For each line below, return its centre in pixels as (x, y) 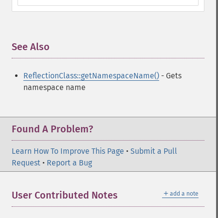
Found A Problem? (52, 129)
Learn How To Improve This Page (68, 151)
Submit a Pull (154, 151)
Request (26, 163)
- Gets (170, 76)
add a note (184, 194)
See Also (31, 47)
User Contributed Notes (65, 195)
